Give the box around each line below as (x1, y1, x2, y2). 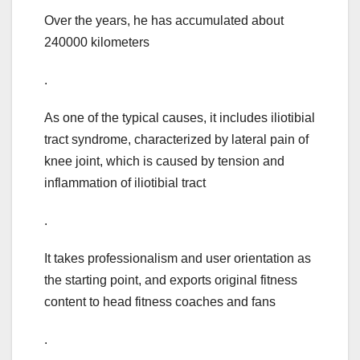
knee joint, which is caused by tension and (44, 154, 284, 169)
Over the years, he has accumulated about (44, 14, 284, 28)
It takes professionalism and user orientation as (44, 252, 311, 266)
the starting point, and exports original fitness (44, 273, 297, 288)
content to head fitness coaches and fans (44, 295, 276, 309)
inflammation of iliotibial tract (44, 176, 206, 190)
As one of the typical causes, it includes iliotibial (44, 111, 315, 125)
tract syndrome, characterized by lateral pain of (44, 133, 309, 147)
